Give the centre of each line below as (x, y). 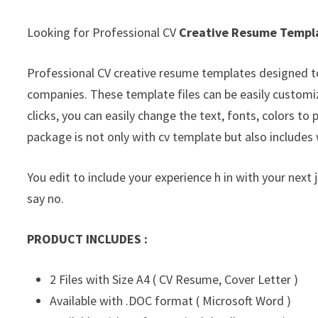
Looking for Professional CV (103, 33)
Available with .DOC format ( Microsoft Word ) (171, 301)
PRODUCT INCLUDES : (88, 239)
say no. (46, 199)
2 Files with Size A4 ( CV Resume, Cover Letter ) (174, 280)
